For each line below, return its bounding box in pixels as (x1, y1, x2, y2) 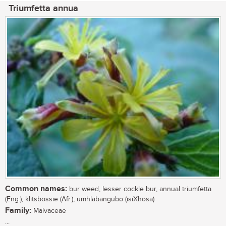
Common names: (5, 184, 67, 194)
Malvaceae (31, 207, 66, 215)
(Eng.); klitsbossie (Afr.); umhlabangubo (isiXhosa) (5, 195, 154, 204)
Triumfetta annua (9, 3, 78, 14)
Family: (5, 206, 31, 216)
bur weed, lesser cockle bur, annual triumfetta (67, 185, 211, 194)
